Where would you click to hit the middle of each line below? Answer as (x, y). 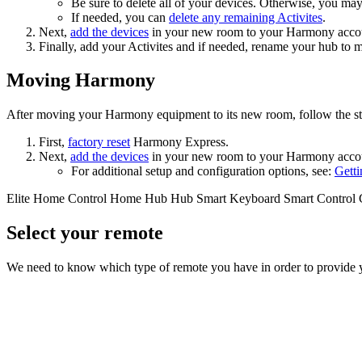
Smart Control (320, 199)
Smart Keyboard (238, 199)
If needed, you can (120, 17)
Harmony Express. (179, 142)
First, (53, 142)
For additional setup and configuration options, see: (203, 171)
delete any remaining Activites (246, 17)
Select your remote (85, 233)
